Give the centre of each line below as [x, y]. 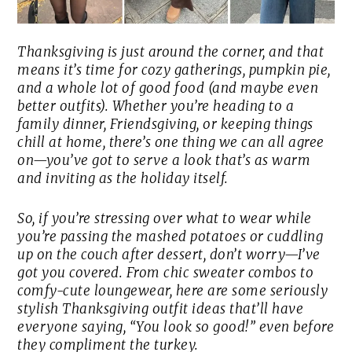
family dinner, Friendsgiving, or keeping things [165, 125]
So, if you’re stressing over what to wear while [165, 219]
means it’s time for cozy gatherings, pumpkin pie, [174, 70]
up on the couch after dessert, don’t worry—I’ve [169, 255]
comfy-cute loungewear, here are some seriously [173, 291]
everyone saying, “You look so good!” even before [176, 327]
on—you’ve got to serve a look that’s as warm [164, 161]
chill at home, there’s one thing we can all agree [171, 143]
